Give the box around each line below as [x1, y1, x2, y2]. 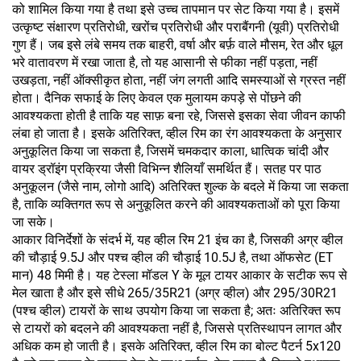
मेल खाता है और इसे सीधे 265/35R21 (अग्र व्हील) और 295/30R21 [12, 284, 338, 301]
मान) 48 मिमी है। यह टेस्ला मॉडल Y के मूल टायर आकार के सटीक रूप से [12, 267, 347, 283]
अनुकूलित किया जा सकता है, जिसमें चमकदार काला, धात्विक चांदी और [12, 143, 329, 159]
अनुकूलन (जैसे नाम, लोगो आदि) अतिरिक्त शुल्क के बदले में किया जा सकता [12, 178, 349, 194]
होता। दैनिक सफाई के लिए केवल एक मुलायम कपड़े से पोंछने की [12, 89, 301, 106]
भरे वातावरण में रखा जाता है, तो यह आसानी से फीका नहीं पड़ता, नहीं [12, 54, 317, 70]
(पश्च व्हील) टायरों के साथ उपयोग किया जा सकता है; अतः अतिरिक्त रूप [12, 302, 341, 318]
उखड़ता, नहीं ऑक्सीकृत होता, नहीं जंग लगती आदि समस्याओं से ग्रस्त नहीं [12, 72, 346, 88]
